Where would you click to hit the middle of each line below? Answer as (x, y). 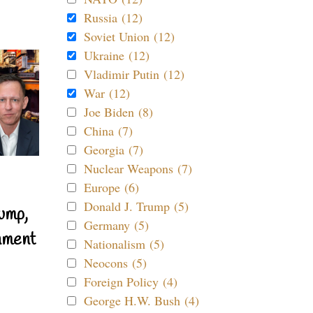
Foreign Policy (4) (131, 282)
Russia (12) (113, 17)
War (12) (107, 93)
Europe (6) (111, 187)
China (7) (108, 131)
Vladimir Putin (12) (134, 74)
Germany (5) (116, 225)
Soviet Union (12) (129, 36)
